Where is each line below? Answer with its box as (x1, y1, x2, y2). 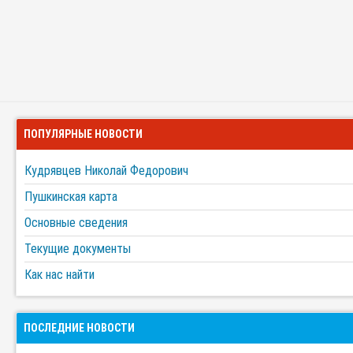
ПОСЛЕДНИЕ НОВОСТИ (24, 321, 135, 334)
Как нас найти (24, 267, 95, 282)
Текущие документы (24, 241, 131, 256)
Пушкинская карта (24, 189, 117, 204)
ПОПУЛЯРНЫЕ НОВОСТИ (24, 128, 143, 140)
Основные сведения (24, 215, 128, 230)
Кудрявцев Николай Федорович (24, 163, 188, 178)
